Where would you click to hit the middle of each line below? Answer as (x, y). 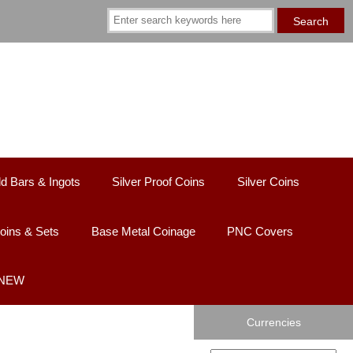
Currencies (273, 323)
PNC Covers (260, 231)
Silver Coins (268, 182)
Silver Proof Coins (159, 182)
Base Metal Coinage (143, 231)
